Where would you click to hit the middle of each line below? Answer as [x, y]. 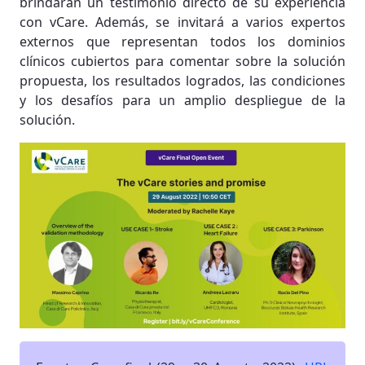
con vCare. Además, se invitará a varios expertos [182, 22]
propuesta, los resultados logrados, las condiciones [182, 81]
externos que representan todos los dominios [182, 42]
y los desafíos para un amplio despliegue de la [182, 100]
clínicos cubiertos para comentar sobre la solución [182, 61]
